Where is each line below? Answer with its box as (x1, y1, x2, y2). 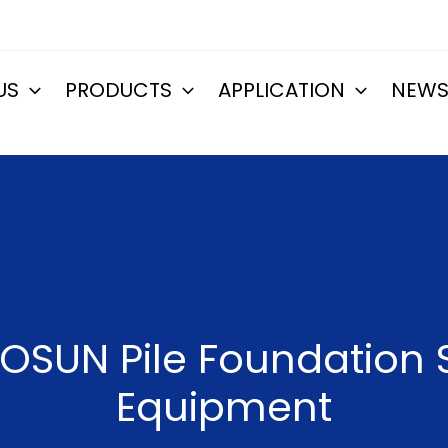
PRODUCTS (65, 76, 172, 104)
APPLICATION (218, 76, 345, 104)
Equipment (116, 379, 332, 435)
